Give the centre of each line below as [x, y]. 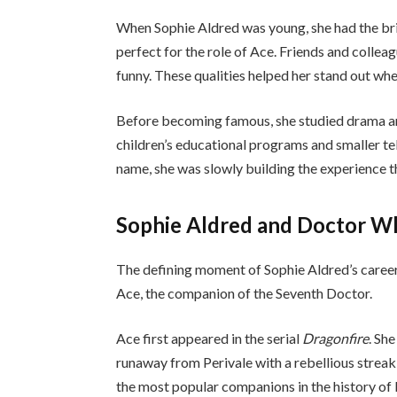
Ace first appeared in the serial [210, 339]
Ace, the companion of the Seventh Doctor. [245, 292]
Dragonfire [336, 339]
